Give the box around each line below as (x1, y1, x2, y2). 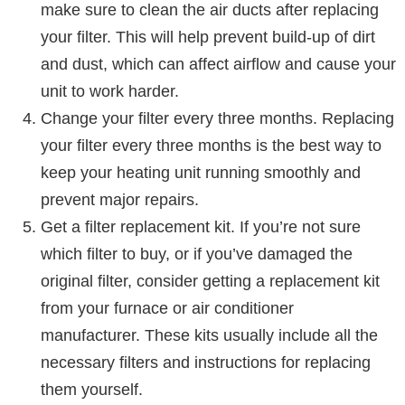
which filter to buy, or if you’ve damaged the (41, 244, 353, 263)
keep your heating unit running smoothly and (41, 163, 361, 182)
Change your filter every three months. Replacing (41, 108, 394, 127)
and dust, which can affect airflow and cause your (41, 54, 396, 73)
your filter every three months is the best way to (41, 136, 381, 155)
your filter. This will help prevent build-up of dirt (41, 27, 375, 46)
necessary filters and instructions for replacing (41, 353, 371, 372)
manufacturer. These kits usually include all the (41, 325, 378, 344)
